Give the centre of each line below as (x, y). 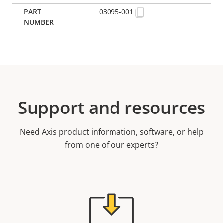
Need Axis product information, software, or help (111, 132)
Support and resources (111, 108)
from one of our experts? (111, 145)
